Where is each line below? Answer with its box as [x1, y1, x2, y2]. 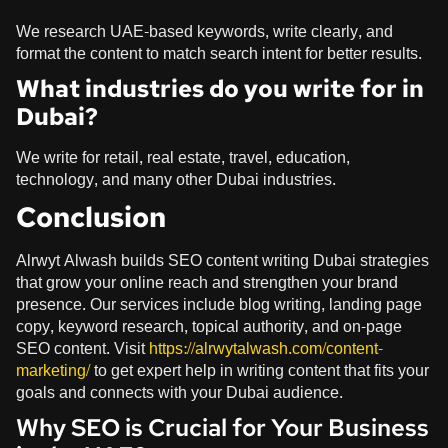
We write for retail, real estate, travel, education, [16, 142, 350, 172]
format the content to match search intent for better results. [16, 38, 422, 68]
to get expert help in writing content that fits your [90, 355, 429, 385]
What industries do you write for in [16, 72, 424, 104]
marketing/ [16, 355, 90, 385]
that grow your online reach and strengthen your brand [16, 267, 398, 297]
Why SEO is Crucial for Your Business [16, 411, 429, 443]
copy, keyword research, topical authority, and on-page [16, 311, 402, 341]
